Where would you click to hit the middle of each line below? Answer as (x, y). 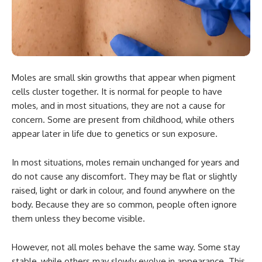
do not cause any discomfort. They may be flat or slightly (124, 176)
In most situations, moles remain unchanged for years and (125, 162)
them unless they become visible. (78, 218)
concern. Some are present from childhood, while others (123, 119)
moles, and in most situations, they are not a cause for (118, 105)
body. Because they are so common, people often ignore (124, 204)
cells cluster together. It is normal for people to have (117, 91)
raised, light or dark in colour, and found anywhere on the (123, 190)
